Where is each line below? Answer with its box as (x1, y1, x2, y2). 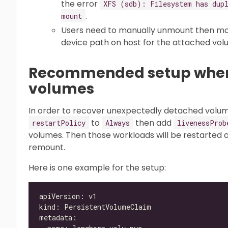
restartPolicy (32, 118, 85, 128)
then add (133, 117, 174, 129)
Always (105, 118, 130, 128)
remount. (28, 141, 65, 153)
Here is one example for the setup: (28, 161, 166, 174)
